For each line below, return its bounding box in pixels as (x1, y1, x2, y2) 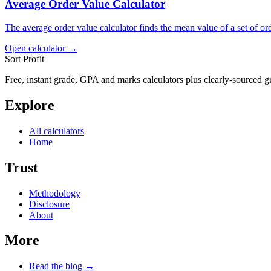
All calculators (29, 125, 84, 136)
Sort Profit (5, 53, 44, 64)
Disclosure (29, 198, 70, 209)
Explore (5, 97, 54, 113)
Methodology (29, 188, 80, 198)
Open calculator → (5, 42, 77, 53)
